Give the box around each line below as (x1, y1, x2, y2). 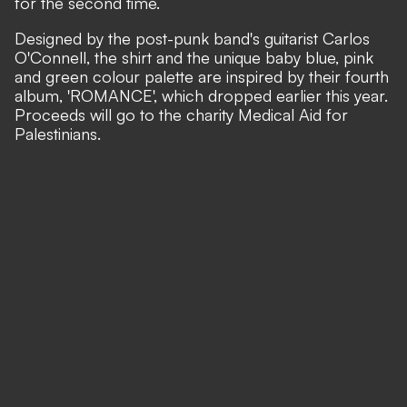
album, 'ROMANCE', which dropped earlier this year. (15, 85, 388, 106)
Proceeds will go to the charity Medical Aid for (15, 104, 348, 125)
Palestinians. (15, 124, 101, 144)
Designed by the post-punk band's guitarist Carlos (15, 28, 370, 49)
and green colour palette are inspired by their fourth (15, 66, 389, 87)
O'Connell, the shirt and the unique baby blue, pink (15, 47, 373, 68)
